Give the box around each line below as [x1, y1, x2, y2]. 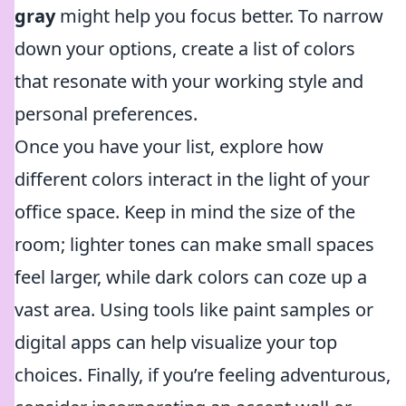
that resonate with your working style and [14, 69, 363, 93]
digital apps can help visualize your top [14, 330, 337, 354]
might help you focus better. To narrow [55, 4, 383, 28]
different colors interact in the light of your [14, 167, 370, 191]
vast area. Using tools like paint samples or [14, 297, 373, 322]
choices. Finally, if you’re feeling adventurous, [14, 362, 391, 387]
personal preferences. [14, 101, 198, 126]
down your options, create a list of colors [14, 36, 355, 61]
